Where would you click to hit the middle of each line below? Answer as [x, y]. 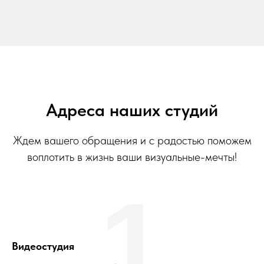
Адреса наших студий [132, 109]
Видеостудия [43, 246]
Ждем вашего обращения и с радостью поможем [132, 140]
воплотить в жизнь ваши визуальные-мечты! [132, 156]
